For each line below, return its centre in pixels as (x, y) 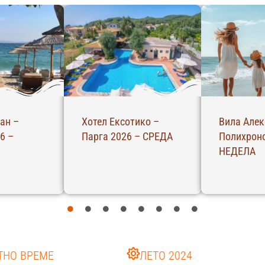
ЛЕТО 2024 (166, 256)
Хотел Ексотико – (120, 122)
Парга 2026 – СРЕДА (127, 137)
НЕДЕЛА (237, 151)
